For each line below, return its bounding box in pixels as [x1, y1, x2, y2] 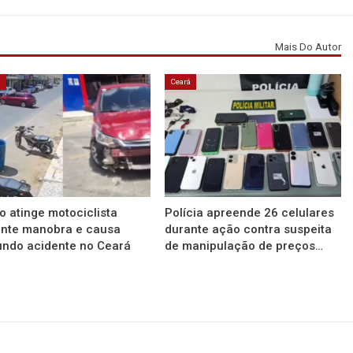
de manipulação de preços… [165, 239, 324, 254]
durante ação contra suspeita [165, 222, 333, 237]
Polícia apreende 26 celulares [165, 206, 335, 221]
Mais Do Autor [274, 41, 341, 54]
